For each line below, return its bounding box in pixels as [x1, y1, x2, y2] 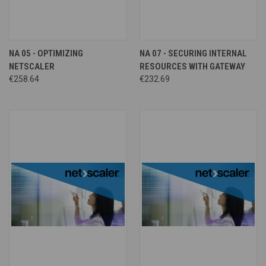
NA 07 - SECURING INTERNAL [139, 47, 247, 59]
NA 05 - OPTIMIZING [9, 47, 83, 59]
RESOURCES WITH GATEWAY [139, 61, 245, 72]
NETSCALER [9, 61, 55, 72]
